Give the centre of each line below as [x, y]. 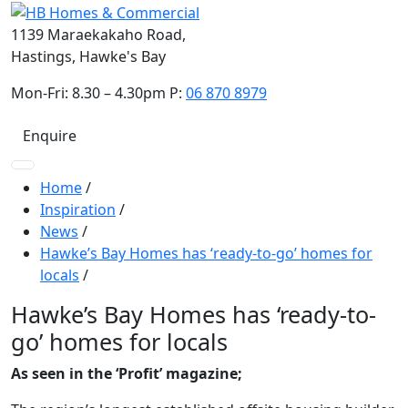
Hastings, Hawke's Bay [88, 56]
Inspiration [78, 209]
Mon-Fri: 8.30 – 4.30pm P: [98, 92]
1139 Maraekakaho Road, [98, 34]
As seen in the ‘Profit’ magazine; [127, 373]
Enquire [50, 135]
